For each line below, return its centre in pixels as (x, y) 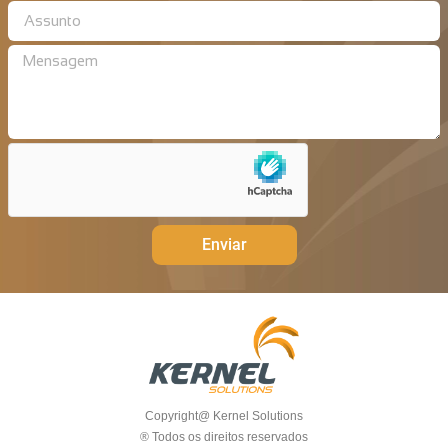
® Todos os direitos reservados (224, 437)
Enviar (224, 244)
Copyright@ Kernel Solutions (224, 416)
